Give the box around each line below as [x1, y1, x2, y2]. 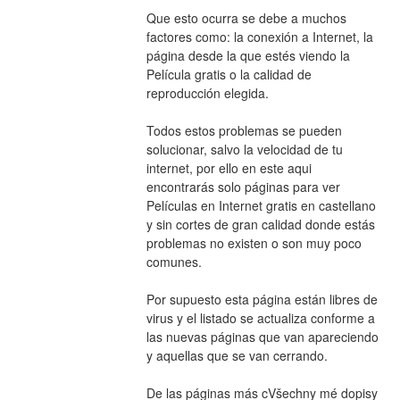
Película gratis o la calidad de [146, 64, 312, 83]
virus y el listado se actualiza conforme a [146, 308, 375, 327]
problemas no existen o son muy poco [146, 233, 362, 252]
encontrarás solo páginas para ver [146, 177, 340, 196]
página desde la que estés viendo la [146, 46, 350, 64]
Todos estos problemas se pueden [146, 121, 342, 139]
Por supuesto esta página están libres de [146, 289, 378, 308]
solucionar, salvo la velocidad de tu [146, 139, 343, 158]
